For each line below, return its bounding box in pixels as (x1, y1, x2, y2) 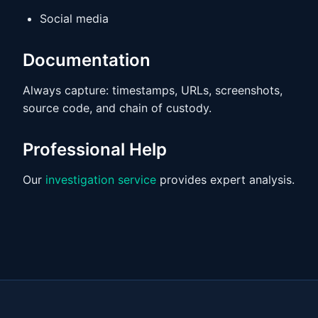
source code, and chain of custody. (23, 101, 212, 115)
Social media (40, 11, 109, 26)
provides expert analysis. (156, 172, 295, 187)
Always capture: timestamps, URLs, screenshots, (23, 83, 283, 97)
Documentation (23, 50, 150, 70)
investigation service (45, 172, 156, 187)
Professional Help (23, 139, 167, 160)
